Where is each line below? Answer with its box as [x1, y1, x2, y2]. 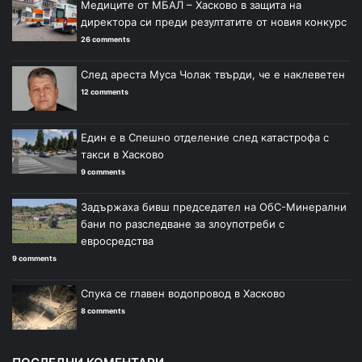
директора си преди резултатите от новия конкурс [81, 15, 347, 28]
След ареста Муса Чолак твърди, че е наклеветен [81, 67, 345, 81]
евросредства [81, 234, 154, 247]
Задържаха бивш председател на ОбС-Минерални [81, 200, 347, 213]
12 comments [81, 86, 128, 96]
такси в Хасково [81, 147, 164, 161]
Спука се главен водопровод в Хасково [81, 286, 285, 300]
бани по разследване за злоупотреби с [81, 217, 284, 230]
